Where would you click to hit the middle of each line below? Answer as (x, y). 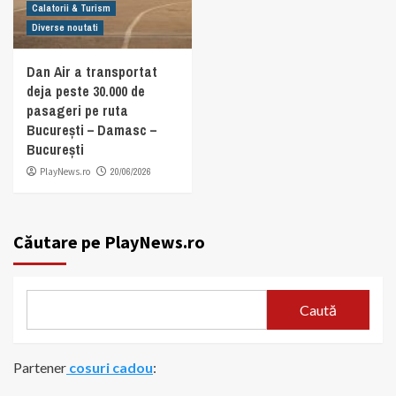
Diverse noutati (65, 28)
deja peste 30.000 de (86, 91)
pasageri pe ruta (77, 111)
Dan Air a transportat (92, 72)
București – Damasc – (91, 130)
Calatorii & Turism (71, 8)
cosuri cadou (110, 368)
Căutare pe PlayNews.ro (109, 242)
